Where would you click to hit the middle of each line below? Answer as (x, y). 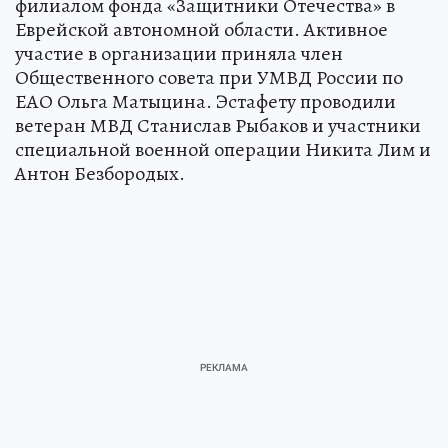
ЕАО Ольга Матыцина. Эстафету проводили (205, 101)
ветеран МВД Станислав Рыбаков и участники (218, 125)
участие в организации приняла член (179, 53)
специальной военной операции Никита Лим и (223, 149)
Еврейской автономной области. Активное (201, 29)
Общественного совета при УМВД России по (209, 77)
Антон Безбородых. (100, 173)
